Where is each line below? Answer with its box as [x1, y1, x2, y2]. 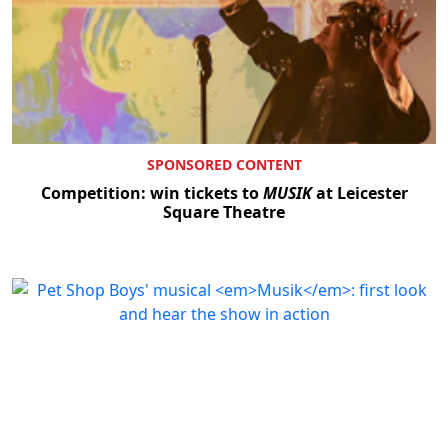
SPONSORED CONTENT [146, 154, 302, 174]
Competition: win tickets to [40, 181, 263, 204]
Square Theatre [163, 200, 285, 223]
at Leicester [311, 181, 408, 204]
